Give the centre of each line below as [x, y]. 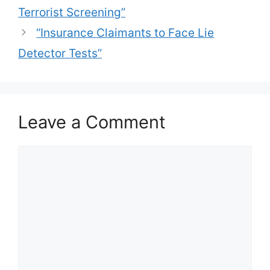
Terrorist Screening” [72, 12]
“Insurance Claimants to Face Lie [125, 33]
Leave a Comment [92, 122]
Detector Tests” [60, 53]
